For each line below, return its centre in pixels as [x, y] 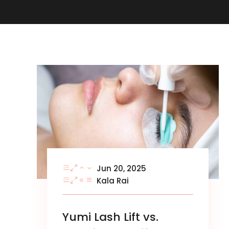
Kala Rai [113, 180]
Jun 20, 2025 [121, 168]
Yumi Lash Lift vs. [110, 217]
